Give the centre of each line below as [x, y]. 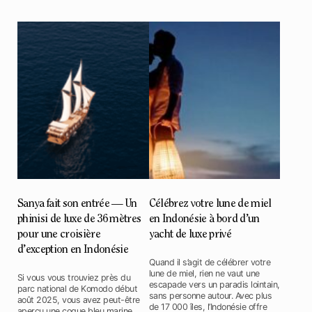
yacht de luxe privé [190, 234]
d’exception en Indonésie [73, 250]
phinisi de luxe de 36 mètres [79, 219]
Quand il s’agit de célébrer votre [210, 262]
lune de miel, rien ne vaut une [204, 273]
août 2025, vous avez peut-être [79, 299]
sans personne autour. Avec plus [210, 295]
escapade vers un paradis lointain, [214, 284]
